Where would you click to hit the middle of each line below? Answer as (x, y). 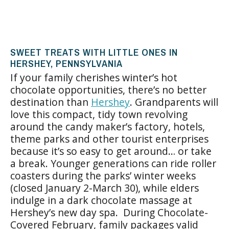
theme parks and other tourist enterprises (109, 139)
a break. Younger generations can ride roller (113, 163)
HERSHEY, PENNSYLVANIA (66, 63)
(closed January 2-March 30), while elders (105, 188)
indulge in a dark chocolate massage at (101, 200)
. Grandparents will (174, 102)
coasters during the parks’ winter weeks (103, 176)
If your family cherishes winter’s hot (94, 77)
